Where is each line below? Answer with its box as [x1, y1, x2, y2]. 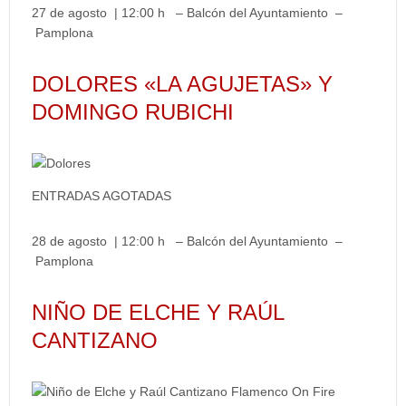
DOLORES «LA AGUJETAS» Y [32, 72, 333, 96]
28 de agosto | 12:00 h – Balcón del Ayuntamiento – [32, 234, 343, 248]
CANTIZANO [32, 328, 158, 353]
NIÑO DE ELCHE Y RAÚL [32, 300, 284, 324]
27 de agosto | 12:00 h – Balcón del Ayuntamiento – [32, 5, 343, 20]
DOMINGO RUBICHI [32, 100, 234, 124]
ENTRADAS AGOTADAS [32, 188, 171, 203]
